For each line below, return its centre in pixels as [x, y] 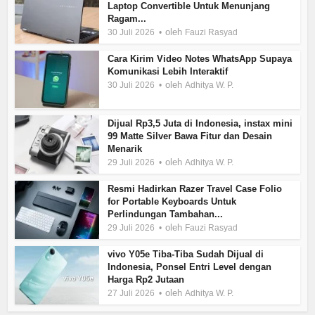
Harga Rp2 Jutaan [146, 279]
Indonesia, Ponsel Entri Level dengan [190, 266]
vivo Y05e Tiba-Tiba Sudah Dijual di [186, 254]
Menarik [125, 149]
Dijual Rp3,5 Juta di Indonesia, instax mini [200, 124]
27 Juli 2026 [131, 293]
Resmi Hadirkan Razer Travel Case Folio [195, 189]
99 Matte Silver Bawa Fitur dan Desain [190, 136]
